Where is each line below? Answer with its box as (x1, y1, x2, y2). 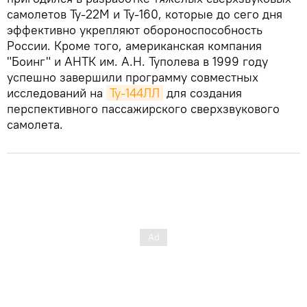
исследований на (7, 84, 106, 101)
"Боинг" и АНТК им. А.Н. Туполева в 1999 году (7, 53, 268, 69)
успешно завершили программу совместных (7, 69, 258, 85)
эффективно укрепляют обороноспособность (7, 21, 262, 38)
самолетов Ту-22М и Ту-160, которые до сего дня (7, 5, 282, 22)
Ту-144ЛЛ (110, 84, 160, 101)
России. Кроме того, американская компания (7, 37, 262, 53)
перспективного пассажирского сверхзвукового (7, 100, 280, 116)
